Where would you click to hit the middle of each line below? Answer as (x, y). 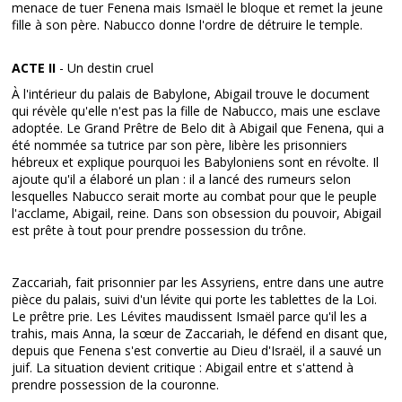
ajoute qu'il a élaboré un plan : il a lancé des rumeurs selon (182, 179)
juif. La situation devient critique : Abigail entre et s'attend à (183, 367)
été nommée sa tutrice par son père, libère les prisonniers (180, 145)
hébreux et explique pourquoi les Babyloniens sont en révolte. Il (196, 162)
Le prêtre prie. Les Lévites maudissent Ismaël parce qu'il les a (190, 316)
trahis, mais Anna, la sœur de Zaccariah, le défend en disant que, (200, 333)
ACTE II (34, 68)
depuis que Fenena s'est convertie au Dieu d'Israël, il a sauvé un (197, 350)
